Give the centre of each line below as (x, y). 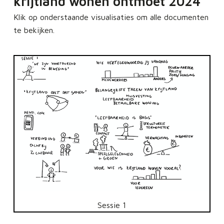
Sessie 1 (112, 205)
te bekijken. (34, 30)
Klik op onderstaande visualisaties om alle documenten (111, 17)
